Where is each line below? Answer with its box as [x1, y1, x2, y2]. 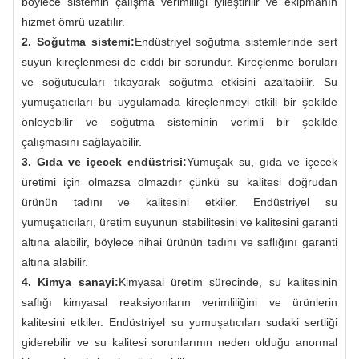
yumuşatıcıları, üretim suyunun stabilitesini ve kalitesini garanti [22, 215, 337, 228]
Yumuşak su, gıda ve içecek [187, 155, 337, 168]
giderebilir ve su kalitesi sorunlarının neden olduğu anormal [22, 335, 337, 349]
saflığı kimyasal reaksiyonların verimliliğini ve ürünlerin [22, 295, 337, 309]
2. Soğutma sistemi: [22, 34, 135, 48]
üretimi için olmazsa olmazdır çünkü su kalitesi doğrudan [22, 175, 337, 188]
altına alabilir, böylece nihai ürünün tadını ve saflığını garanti [22, 235, 337, 248]
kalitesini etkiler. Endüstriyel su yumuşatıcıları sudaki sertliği [22, 315, 337, 329]
